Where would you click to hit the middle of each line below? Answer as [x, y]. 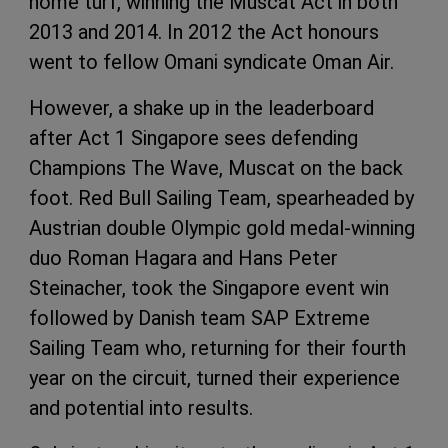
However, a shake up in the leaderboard [201, 107]
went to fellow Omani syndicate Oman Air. [211, 61]
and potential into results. [141, 407]
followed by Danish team [140, 317]
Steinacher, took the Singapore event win [209, 287]
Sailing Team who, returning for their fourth [217, 347]
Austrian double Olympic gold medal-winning [222, 227]
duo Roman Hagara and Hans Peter [183, 257]
